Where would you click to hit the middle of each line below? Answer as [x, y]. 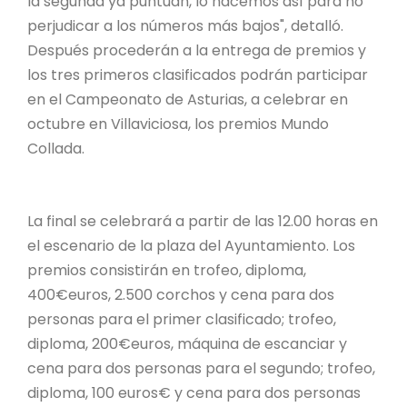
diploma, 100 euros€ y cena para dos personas [194, 392]
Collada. [58, 148]
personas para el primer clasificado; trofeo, [182, 319]
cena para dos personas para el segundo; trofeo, [201, 368]
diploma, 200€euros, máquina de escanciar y [187, 343]
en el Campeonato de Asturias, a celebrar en [188, 99]
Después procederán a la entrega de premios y [197, 50]
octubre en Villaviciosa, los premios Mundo [178, 124]
